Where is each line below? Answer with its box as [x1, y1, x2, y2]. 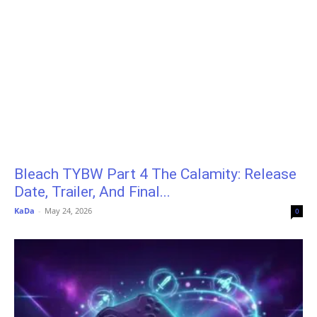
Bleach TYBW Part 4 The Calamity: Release [14, 166, 296, 183]
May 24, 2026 [45, 205, 92, 217]
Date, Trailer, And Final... [14, 183, 171, 201]
